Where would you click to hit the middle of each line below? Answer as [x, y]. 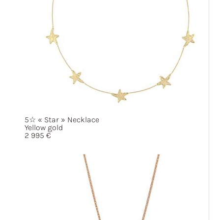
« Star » [52, 120]
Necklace [82, 120]
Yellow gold [44, 127]
